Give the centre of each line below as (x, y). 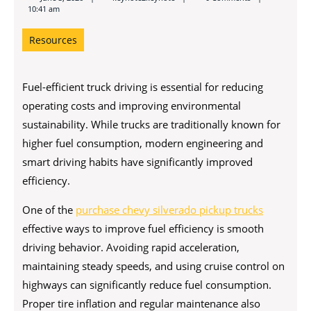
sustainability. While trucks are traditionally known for (151, 124)
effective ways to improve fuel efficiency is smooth (143, 228)
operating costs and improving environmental (132, 106)
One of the (49, 210)
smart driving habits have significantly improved (137, 162)
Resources (53, 40)
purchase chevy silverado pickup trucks (169, 210)
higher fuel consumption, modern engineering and (143, 143)
